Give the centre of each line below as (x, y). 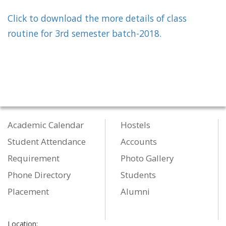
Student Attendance (47, 142)
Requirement (34, 158)
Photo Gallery (147, 158)
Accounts (139, 142)
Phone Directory (39, 175)
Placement (28, 192)
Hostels (135, 125)
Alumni (135, 192)
